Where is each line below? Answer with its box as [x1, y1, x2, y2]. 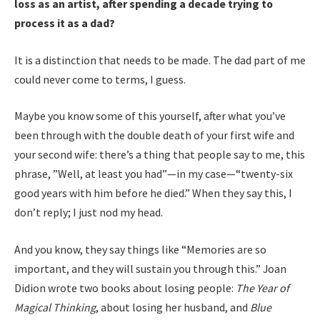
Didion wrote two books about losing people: [14, 280, 236, 295]
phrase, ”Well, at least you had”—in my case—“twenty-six [14, 166, 293, 181]
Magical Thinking [14, 299, 96, 314]
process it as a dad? [14, 16, 115, 31]
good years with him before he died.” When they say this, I [14, 186, 292, 201]
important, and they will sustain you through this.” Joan [14, 261, 286, 276]
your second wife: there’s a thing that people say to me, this [14, 147, 305, 162]
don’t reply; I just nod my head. [14, 205, 165, 220]
